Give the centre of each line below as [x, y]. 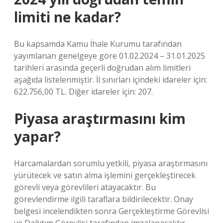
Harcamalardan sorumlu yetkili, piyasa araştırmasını [111, 163]
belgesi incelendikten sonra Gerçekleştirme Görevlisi [111, 211]
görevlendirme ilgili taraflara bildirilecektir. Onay [104, 199]
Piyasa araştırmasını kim [100, 118]
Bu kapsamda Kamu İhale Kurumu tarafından [98, 44]
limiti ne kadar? [67, 17]
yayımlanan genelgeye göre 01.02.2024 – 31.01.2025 [110, 56]
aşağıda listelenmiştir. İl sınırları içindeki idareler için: [111, 80]
